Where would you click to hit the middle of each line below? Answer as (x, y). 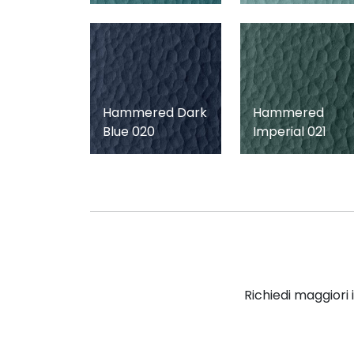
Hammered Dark (155, 112)
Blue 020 (129, 131)
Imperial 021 (290, 131)
